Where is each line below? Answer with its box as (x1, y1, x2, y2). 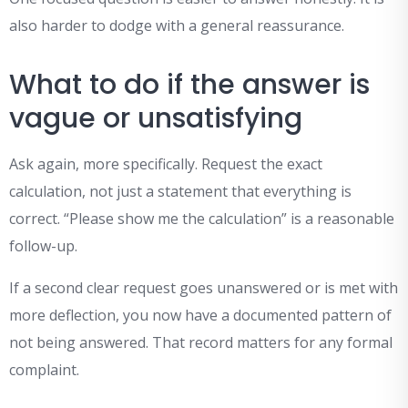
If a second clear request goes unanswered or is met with (9, 278, 398, 299)
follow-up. (9, 236, 77, 257)
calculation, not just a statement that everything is (9, 181, 352, 202)
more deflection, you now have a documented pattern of (9, 305, 392, 326)
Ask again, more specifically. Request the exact (9, 154, 322, 175)
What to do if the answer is (9, 66, 370, 105)
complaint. (9, 360, 79, 381)
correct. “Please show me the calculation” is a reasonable (9, 209, 394, 229)
